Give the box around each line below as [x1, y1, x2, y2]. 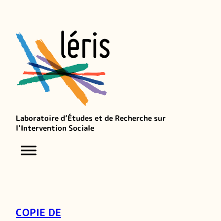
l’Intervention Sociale [16, 122, 94, 133]
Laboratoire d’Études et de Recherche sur [16, 112, 166, 123]
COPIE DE [16, 205, 61, 219]
